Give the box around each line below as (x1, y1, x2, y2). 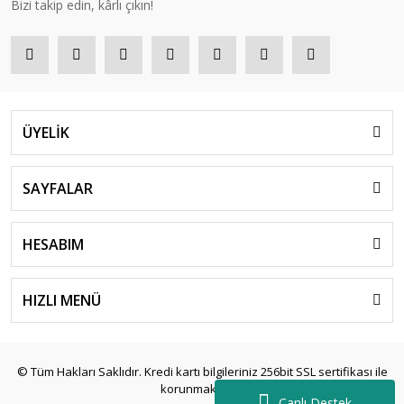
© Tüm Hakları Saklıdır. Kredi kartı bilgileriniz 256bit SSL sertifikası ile (16, 363, 388, 381)
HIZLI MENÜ (23, 290, 101, 311)
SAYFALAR (23, 179, 93, 199)
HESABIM (23, 234, 84, 255)
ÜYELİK (23, 123, 69, 143)
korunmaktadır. (160, 381, 244, 398)
